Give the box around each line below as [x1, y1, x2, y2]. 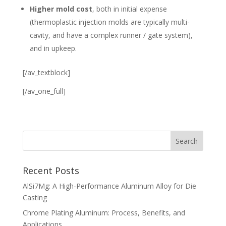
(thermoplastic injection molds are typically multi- [29, 17, 190, 27]
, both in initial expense [92, 4, 167, 14]
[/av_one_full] [22, 86, 66, 96]
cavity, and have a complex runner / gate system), [29, 30, 193, 40]
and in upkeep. [29, 43, 77, 53]
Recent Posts [22, 164, 79, 177]
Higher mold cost [29, 4, 92, 14]
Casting [22, 193, 47, 202]
